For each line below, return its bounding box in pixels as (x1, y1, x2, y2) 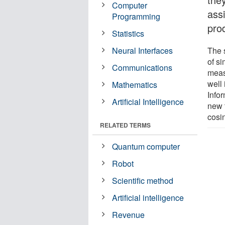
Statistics (112, 27, 145, 39)
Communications (112, 61, 173, 73)
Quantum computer (112, 140, 180, 152)
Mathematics (112, 78, 158, 90)
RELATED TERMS (100, 120, 151, 130)
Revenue (112, 208, 145, 220)
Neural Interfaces (112, 44, 173, 56)
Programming (112, 10, 161, 22)
